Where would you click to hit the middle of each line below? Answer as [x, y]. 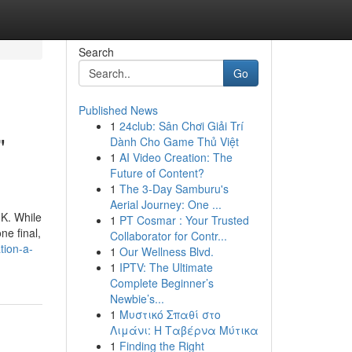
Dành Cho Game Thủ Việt [174, 141]
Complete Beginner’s [161, 283]
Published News [118, 110]
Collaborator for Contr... [168, 236]
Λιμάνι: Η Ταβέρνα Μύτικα [184, 330]
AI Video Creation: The [176, 157]
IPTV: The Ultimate [166, 267]
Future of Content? [157, 173]
